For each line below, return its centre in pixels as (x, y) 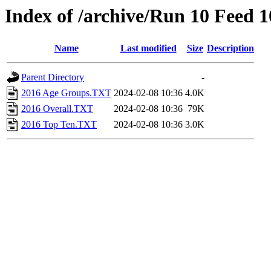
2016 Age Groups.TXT (66, 93)
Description (230, 48)
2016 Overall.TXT (57, 109)
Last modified (148, 48)
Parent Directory (53, 77)
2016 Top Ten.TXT (59, 125)
